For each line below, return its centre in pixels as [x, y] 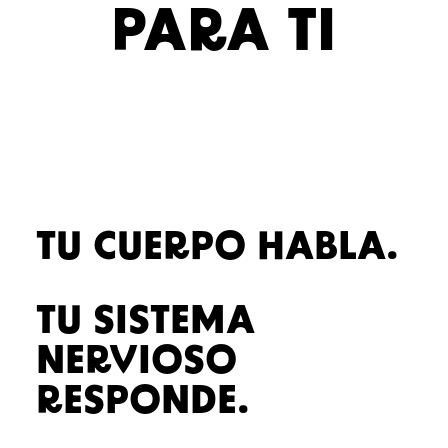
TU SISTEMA [145, 323]
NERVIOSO [136, 363]
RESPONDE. [142, 403]
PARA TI [224, 35]
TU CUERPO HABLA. [217, 249]
